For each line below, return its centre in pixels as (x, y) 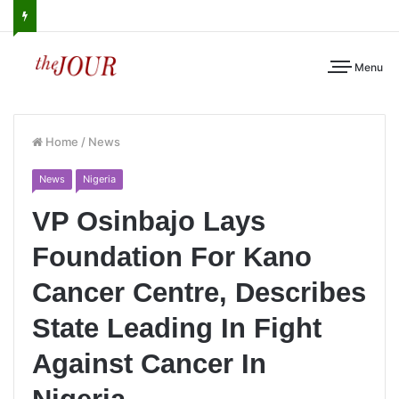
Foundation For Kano (172, 257)
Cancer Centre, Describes (199, 293)
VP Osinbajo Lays (149, 221)
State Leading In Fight (177, 328)
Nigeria (99, 179)
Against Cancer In (149, 364)
